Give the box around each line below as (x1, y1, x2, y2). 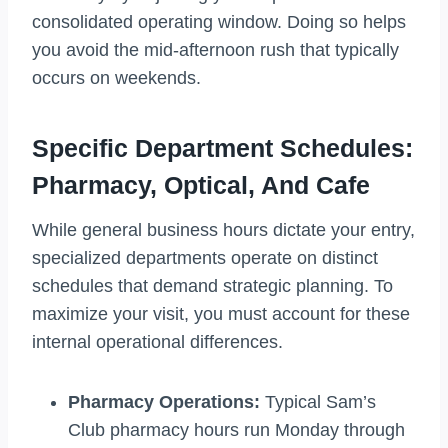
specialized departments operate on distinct (32, 248, 378, 269)
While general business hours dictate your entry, (32, 220, 415, 241)
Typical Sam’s (260, 392, 376, 413)
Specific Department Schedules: (32, 133, 413, 162)
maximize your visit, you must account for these (32, 304, 410, 325)
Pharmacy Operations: (68, 392, 260, 413)
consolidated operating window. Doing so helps (32, 12, 406, 33)
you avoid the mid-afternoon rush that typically (32, 40, 399, 61)
